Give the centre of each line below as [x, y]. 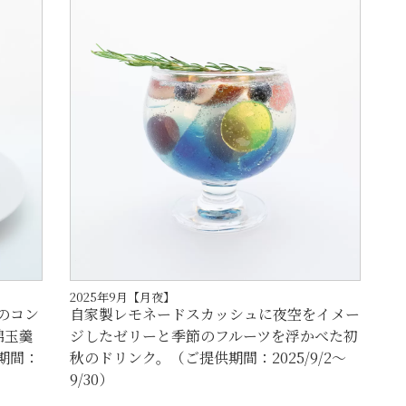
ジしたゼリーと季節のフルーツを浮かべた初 [213, 336]
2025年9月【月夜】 [122, 297]
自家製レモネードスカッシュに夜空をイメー [214, 314]
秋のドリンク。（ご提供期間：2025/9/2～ [208, 358]
